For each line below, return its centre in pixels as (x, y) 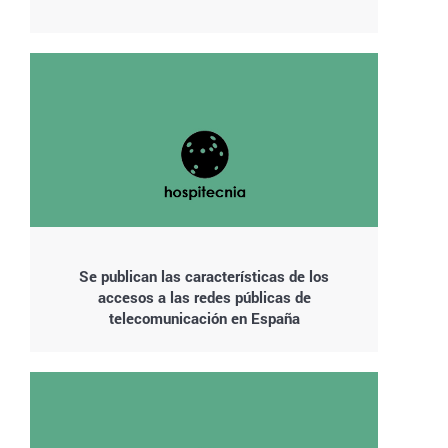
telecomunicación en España (204, 317)
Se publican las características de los (204, 275)
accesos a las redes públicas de (204, 296)
